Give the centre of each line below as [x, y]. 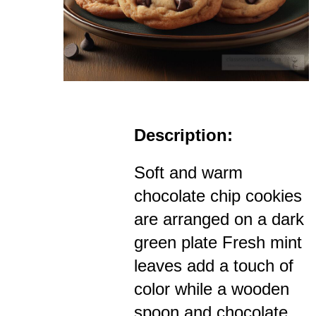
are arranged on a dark [219, 219]
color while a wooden [212, 289]
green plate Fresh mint [218, 243]
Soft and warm [188, 173]
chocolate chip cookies [218, 196]
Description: [183, 135]
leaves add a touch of [214, 266]
